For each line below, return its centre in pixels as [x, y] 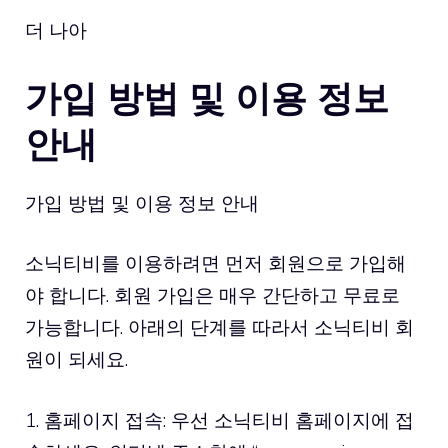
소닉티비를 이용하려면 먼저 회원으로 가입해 [215, 263]
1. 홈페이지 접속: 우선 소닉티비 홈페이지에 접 [219, 419]
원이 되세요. [76, 359]
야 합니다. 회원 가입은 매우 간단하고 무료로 [212, 295]
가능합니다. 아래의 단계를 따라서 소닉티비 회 [219, 327]
